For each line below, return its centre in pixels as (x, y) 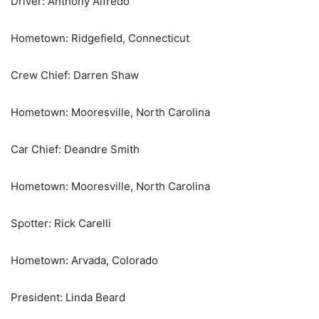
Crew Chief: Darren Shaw (75, 75)
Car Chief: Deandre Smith (75, 150)
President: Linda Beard (68, 298)
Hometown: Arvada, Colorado (84, 261)
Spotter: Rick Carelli (61, 224)
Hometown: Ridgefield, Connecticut (100, 38)
